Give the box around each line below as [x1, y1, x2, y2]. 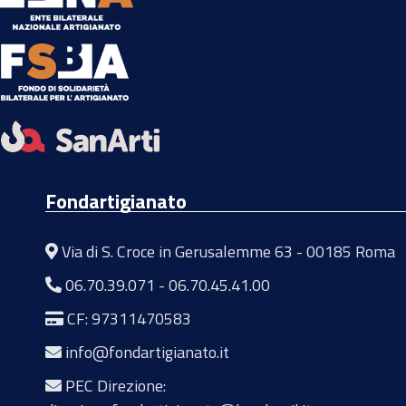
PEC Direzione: [65, 372, 166, 398]
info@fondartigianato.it [65, 339, 229, 364]
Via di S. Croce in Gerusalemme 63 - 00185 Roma [58, 238, 395, 264]
